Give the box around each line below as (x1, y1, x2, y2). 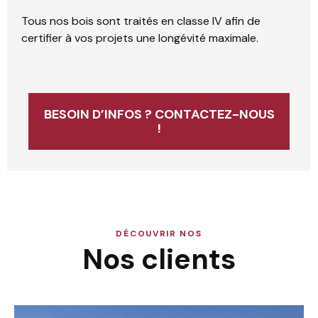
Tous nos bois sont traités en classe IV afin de (21, 13, 261, 29)
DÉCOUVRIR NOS (116, 227, 202, 239)
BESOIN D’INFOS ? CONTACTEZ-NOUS (43, 105, 275, 123)
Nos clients (82, 240, 236, 278)
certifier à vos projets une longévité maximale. (21, 31, 258, 46)
